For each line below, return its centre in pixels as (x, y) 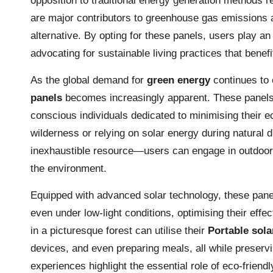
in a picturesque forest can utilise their (119, 230)
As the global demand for (89, 80)
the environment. (69, 168)
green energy (179, 80)
